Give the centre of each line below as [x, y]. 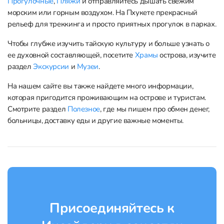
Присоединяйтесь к [112, 208]
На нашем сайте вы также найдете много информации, [100, 86]
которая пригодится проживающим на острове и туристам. [107, 98]
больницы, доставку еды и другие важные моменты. [96, 121]
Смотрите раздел [37, 109]
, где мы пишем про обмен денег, [155, 109]
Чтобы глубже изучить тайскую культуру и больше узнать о [109, 44]
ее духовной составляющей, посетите [71, 55]
